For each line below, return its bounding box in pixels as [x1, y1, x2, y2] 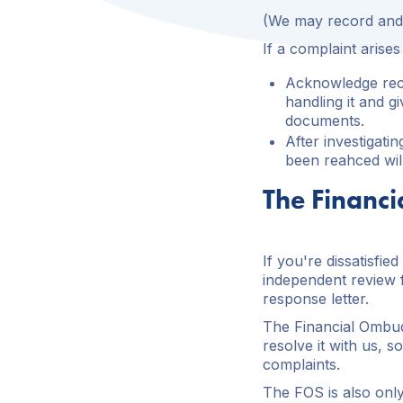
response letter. [263, 290, 369, 308]
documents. [285, 112, 364, 130]
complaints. [263, 355, 340, 373]
